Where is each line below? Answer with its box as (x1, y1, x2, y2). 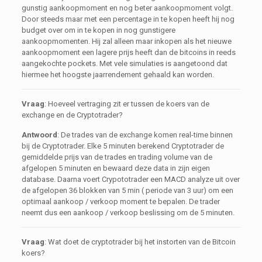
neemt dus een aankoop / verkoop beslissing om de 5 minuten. (21, 208, 235, 217)
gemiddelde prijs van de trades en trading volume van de (21, 153, 212, 161)
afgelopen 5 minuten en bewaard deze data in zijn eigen (21, 164, 210, 173)
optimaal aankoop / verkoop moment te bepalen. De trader (21, 197, 220, 206)
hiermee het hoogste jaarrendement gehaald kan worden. (21, 70, 214, 79)
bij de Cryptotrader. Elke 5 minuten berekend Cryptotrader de (21, 142, 224, 150)
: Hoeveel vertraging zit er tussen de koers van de (44, 99, 209, 108)
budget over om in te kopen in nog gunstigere (21, 26, 175, 35)
